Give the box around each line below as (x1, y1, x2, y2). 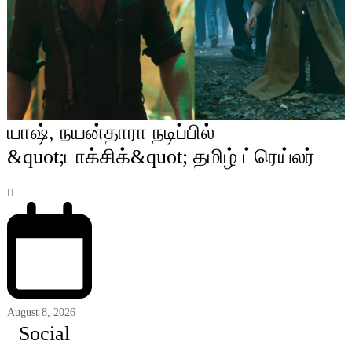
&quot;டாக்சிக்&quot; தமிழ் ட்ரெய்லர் (6, 145, 315, 168)
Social (18, 322, 70, 346)
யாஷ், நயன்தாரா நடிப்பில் (6, 120, 214, 144)
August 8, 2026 (6, 306, 75, 319)
